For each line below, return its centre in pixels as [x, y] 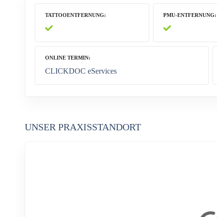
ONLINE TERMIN [67, 57]
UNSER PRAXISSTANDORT [83, 127]
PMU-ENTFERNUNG [189, 15]
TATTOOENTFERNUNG [74, 15]
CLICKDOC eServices [81, 71]
